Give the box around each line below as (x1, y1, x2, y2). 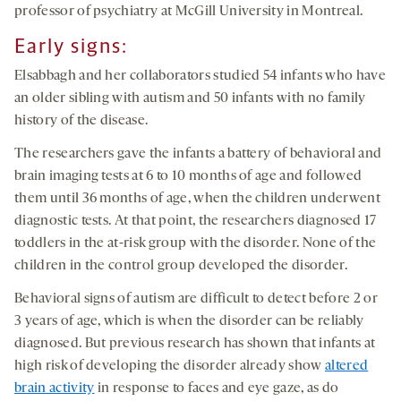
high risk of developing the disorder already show (14, 359, 326, 374)
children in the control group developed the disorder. (14, 259, 347, 274)
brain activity (14, 381, 95, 397)
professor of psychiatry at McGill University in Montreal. (14, 4, 363, 20)
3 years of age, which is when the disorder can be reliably (14, 314, 364, 329)
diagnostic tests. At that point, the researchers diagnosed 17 (14, 214, 377, 229)
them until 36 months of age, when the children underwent (14, 192, 380, 207)
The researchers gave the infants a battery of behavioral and (14, 147, 382, 162)
